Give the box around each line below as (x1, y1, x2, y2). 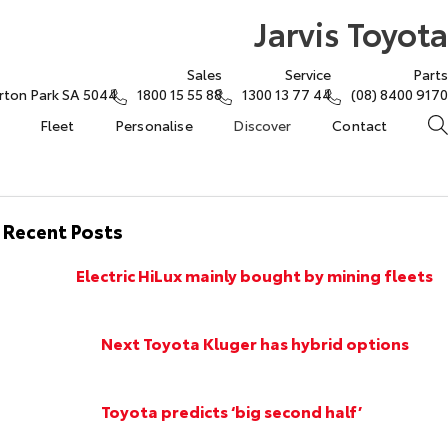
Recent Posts (3, 217, 124, 244)
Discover (233, 115, 292, 135)
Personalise (114, 115, 193, 135)
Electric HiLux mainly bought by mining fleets (76, 262, 434, 286)
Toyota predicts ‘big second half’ (100, 399, 362, 423)
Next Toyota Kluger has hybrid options (100, 330, 409, 354)
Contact (332, 115, 388, 135)
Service (285, 64, 331, 84)
